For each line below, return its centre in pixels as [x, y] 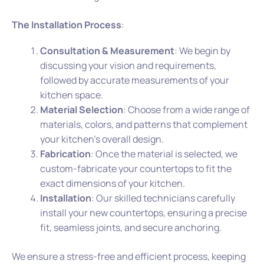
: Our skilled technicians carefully [163, 198]
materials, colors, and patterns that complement [144, 124]
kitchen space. [72, 95]
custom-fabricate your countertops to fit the [136, 168]
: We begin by [202, 50]
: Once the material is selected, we [164, 154]
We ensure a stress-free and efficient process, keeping [129, 256]
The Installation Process [67, 25]
